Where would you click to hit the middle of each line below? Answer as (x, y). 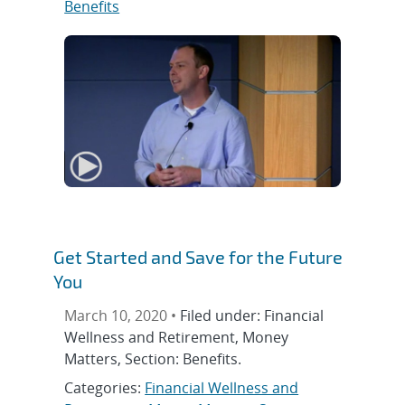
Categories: (105, 388)
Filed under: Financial (252, 316)
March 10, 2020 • (122, 316)
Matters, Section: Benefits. (153, 359)
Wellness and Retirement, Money (177, 338)
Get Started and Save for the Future (198, 257)
